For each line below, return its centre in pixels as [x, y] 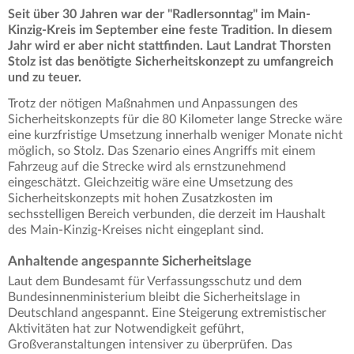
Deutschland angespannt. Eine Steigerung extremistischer [167, 313]
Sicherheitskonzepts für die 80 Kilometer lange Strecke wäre [175, 120]
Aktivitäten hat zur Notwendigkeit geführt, [126, 329]
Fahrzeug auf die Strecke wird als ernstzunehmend [147, 167]
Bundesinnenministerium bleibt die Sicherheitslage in [154, 298]
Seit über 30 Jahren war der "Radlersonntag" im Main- [159, 15]
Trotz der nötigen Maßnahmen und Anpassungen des [153, 104]
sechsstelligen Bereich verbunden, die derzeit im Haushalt [167, 215]
